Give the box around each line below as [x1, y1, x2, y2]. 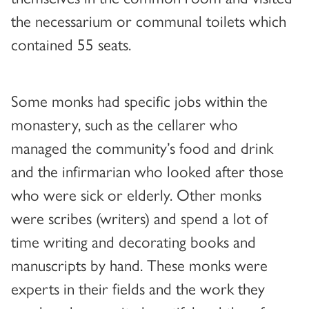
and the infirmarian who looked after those [11, 159, 283, 182]
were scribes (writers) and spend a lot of [11, 206, 268, 229]
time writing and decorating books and [11, 229, 256, 252]
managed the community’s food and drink [11, 135, 273, 159]
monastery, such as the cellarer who [11, 112, 238, 135]
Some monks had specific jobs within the [11, 88, 268, 112]
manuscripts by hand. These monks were [11, 252, 268, 276]
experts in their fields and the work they [11, 276, 265, 299]
